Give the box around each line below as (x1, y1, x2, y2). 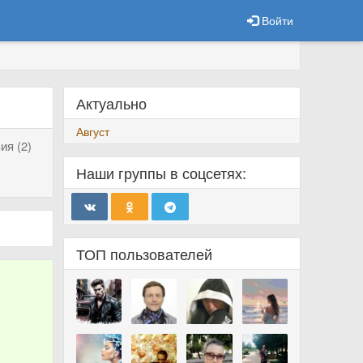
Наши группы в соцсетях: (75, 162, 246, 183)
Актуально (75, 92, 147, 113)
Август (75, 123, 109, 139)
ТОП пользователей (75, 243, 212, 264)
